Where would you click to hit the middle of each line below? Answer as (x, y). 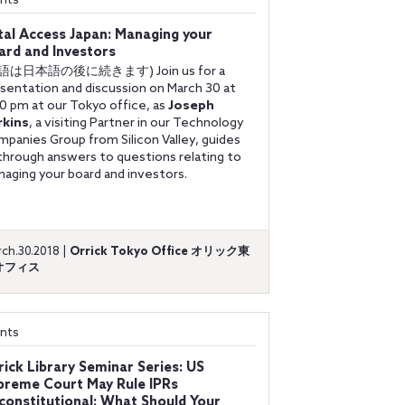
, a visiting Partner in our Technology (137, 123)
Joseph (192, 106)
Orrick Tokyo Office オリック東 (160, 252)
